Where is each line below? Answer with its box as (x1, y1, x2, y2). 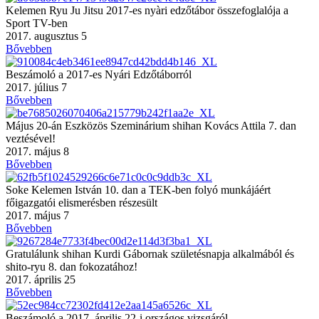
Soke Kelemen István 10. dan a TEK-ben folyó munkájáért (6, 183, 271, 196)
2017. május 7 (6, 209, 69, 221)
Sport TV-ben (6, 16, 68, 29)
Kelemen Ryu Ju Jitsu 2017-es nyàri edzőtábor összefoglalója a (6, 4, 288, 16)
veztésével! (6, 132, 56, 145)
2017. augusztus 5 (6, 29, 87, 42)
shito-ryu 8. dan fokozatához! (6, 260, 137, 273)
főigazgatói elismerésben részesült (6, 196, 157, 209)
